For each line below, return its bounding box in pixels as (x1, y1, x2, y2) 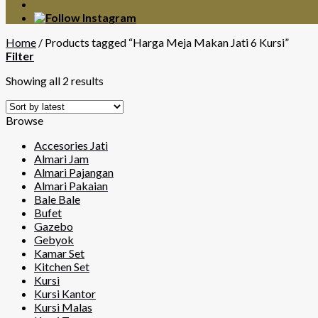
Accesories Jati (34, 138, 108, 152)
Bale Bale (34, 192, 80, 206)
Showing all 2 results (6, 74, 104, 87)
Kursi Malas (34, 300, 92, 314)
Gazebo (34, 219, 73, 233)
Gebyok (34, 233, 74, 246)
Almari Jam (34, 152, 89, 165)
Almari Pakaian (34, 179, 108, 192)
